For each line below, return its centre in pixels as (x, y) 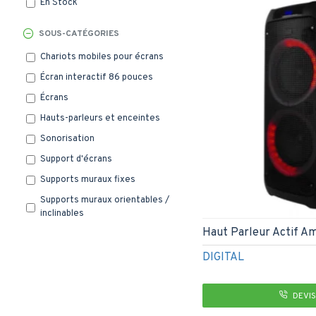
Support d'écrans (76, 159)
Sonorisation (67, 139)
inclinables (62, 214)
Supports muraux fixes (88, 180)
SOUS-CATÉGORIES (79, 34)
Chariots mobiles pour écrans (102, 57)
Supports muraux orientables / (105, 200)
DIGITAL (223, 257)
